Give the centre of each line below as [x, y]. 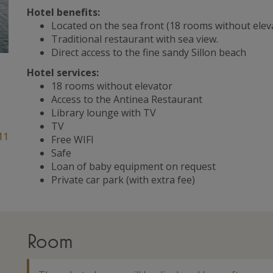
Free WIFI [73, 139]
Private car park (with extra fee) [123, 179]
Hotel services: [63, 72]
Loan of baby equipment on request [133, 166]
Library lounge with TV [104, 112]
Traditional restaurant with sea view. [135, 39]
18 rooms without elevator [112, 86]
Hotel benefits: [63, 12]
